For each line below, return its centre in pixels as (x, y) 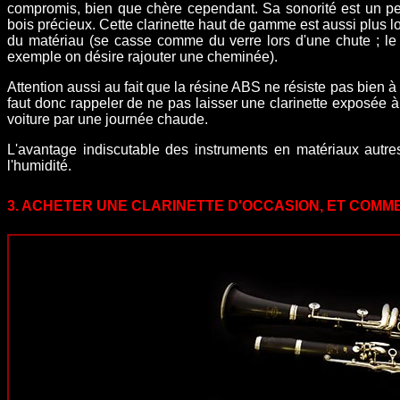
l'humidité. (39, 166)
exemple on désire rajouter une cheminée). (142, 57)
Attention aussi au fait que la (99, 87)
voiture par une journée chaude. (108, 119)
